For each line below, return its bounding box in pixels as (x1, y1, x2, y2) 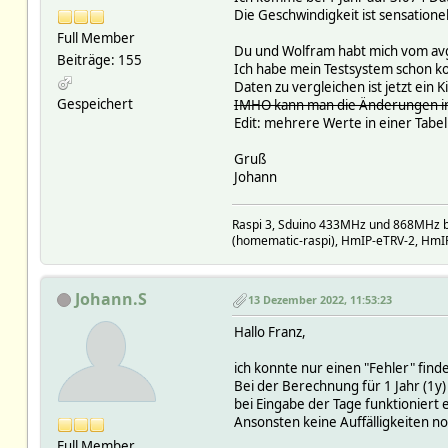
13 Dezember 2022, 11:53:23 (247, 292, 392, 308)
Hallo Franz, (233, 322, 306, 341)
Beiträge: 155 (56, 50, 142, 69)
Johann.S (74, 287, 147, 310)
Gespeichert (56, 94, 133, 113)
